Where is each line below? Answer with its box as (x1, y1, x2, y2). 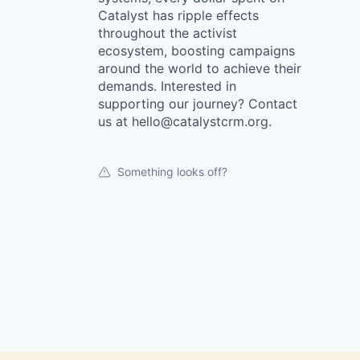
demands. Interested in (98, 78, 236, 94)
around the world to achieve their (98, 60, 301, 76)
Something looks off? (117, 165, 227, 178)
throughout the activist (98, 25, 237, 41)
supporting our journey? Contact (98, 96, 297, 112)
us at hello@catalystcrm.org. (98, 113, 272, 129)
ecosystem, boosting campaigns (98, 43, 295, 59)
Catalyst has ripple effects (98, 7, 259, 23)
